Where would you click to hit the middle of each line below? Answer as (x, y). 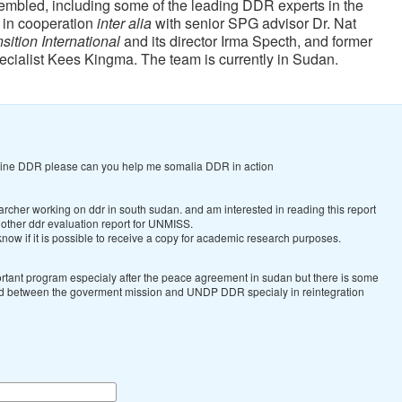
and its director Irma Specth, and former (246, 40)
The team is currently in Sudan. (238, 58)
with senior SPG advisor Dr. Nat (254, 22)
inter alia (124, 22)
